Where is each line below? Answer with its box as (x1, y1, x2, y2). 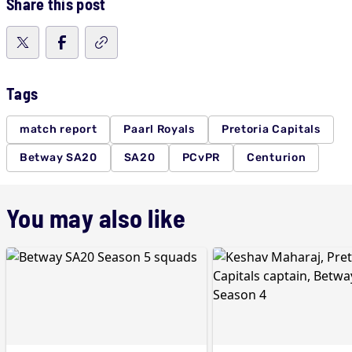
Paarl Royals (123, 123, 195, 136)
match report (20, 123, 97, 136)
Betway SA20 (20, 151, 97, 164)
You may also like (6, 203, 186, 233)
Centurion (247, 151, 306, 164)
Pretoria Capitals (221, 123, 321, 136)
